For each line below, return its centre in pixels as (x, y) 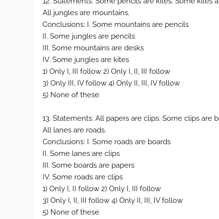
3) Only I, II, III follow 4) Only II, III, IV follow (113, 200)
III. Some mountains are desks (93, 48)
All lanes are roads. (75, 130)
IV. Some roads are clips (83, 177)
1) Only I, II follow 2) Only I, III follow (102, 189)
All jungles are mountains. (86, 13)
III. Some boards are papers (89, 165)
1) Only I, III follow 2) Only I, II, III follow (107, 71)
